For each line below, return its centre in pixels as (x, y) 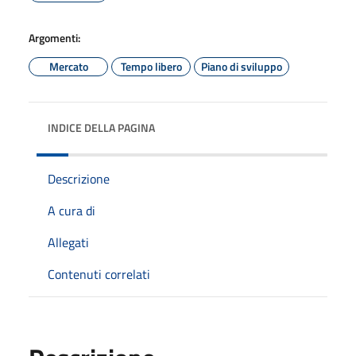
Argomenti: (54, 37)
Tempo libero (151, 66)
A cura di (72, 210)
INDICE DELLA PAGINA (101, 127)
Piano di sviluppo (242, 66)
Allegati (68, 242)
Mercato (68, 66)
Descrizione (79, 178)
